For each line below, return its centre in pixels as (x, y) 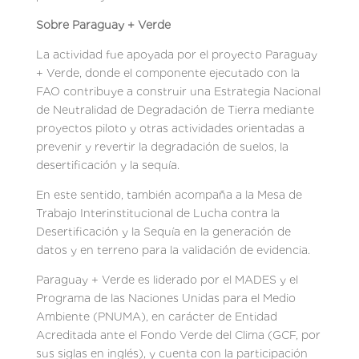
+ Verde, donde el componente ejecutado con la (167, 73)
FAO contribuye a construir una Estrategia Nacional (178, 91)
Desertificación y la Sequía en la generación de (163, 231)
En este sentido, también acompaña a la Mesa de (169, 194)
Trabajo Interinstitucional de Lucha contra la (157, 213)
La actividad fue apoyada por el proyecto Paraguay (176, 54)
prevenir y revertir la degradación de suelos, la (162, 146)
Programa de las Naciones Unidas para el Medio (165, 298)
